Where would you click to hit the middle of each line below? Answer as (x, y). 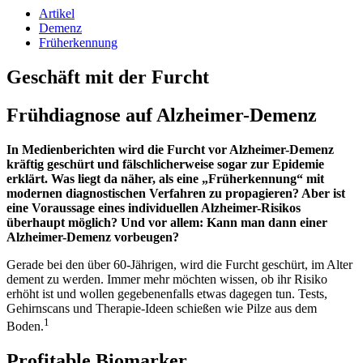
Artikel (57, 13)
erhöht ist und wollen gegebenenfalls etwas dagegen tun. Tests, (167, 293)
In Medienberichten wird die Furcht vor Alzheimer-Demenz (170, 149)
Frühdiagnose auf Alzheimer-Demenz (162, 115)
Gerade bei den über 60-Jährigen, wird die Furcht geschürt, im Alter (179, 264)
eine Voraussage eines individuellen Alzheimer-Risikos (154, 207)
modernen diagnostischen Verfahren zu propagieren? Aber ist (176, 193)
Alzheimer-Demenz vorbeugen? (93, 237)
